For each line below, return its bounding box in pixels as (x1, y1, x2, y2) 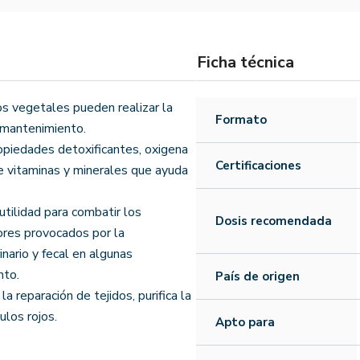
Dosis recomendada (215, 212, 332, 229)
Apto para (215, 313, 275, 330)
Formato (215, 111, 267, 128)
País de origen (215, 268, 300, 284)
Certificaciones (215, 157, 301, 174)
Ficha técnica (197, 51, 294, 73)
